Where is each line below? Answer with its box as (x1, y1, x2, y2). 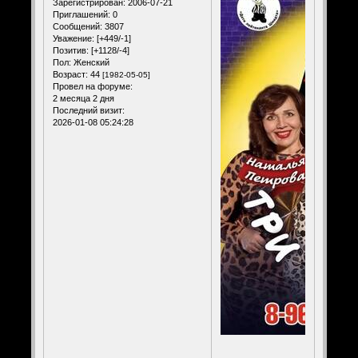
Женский (70, 57, 109, 67)
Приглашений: (52, 9, 110, 19)
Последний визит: (52, 105, 125, 115)
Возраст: (52, 69, 88, 79)
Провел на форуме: (52, 81, 133, 91)
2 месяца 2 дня (52, 93, 114, 103)
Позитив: (52, 45, 89, 55)
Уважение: (52, 33, 94, 43)
